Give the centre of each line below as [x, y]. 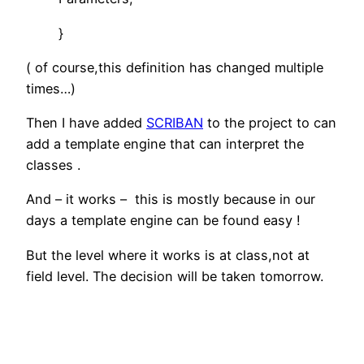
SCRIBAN [175, 123]
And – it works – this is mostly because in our [171, 199]
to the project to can [270, 123]
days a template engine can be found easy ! [163, 221]
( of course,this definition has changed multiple [175, 67]
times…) [51, 88]
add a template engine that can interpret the [165, 144]
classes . [53, 165]
